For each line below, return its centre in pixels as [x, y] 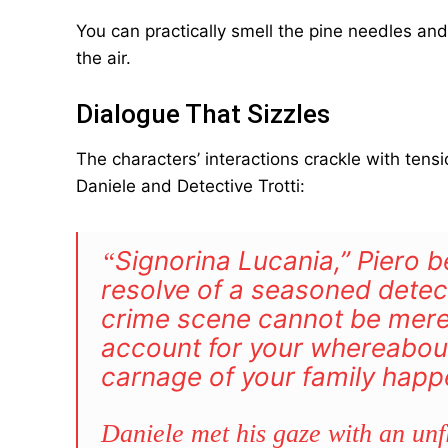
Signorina [173, 260]
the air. [103, 58]
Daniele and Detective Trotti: [190, 186]
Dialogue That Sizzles [203, 114]
